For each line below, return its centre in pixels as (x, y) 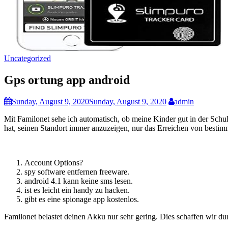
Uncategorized (27, 58)
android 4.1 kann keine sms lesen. (79, 181)
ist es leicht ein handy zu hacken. (77, 190)
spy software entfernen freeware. (77, 172)
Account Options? (54, 162)
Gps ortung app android (67, 80)
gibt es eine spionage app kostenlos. (82, 199)
